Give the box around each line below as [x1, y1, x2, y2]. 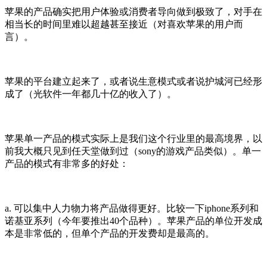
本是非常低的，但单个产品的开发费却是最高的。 [5, 228, 215, 238]
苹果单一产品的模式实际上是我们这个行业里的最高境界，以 [5, 133, 262, 144]
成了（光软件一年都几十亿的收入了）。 [5, 88, 176, 99]
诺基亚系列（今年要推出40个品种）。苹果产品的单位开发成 [5, 215, 262, 226]
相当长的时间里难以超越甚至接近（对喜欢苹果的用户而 [5, 18, 243, 29]
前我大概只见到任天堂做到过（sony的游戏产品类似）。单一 [5, 145, 261, 156]
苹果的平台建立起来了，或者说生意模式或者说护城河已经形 [5, 76, 262, 86]
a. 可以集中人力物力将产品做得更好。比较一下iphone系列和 [5, 203, 259, 213]
